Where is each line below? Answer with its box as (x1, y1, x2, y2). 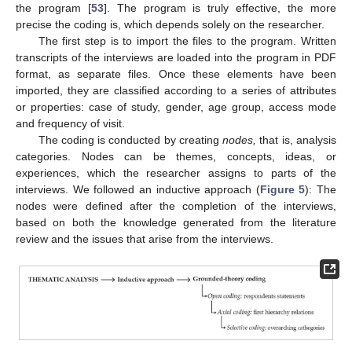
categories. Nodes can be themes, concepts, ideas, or (16, 150, 336, 163)
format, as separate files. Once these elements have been (16, 68, 336, 81)
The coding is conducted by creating (38, 134, 223, 147)
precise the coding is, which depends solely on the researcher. (16, 18, 324, 31)
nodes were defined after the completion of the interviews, (16, 200, 336, 213)
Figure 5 (259, 183, 306, 196)
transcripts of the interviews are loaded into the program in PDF (16, 51, 336, 64)
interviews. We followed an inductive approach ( (16, 183, 260, 196)
